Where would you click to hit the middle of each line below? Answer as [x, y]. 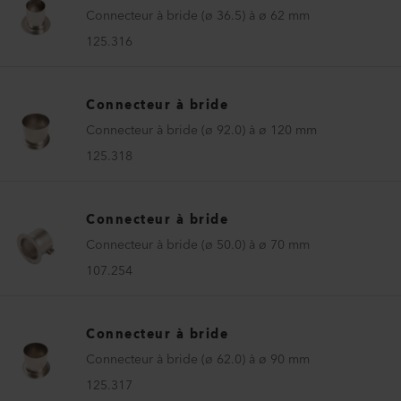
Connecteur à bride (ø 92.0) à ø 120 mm [201, 130]
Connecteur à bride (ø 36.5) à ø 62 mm [198, 16]
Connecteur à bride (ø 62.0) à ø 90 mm [198, 359]
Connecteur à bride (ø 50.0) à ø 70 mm [198, 245]
